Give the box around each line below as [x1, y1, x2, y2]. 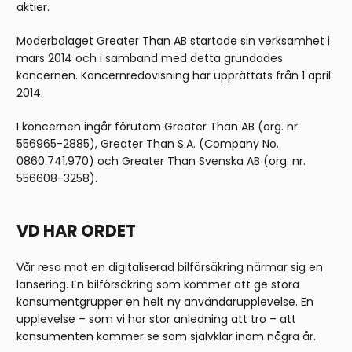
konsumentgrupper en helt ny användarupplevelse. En [16, 294, 313, 310]
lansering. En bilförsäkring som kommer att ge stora [16, 277, 299, 293]
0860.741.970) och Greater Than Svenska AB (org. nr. [16, 153, 306, 170]
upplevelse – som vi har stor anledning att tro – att [16, 311, 296, 328]
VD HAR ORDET [16, 219, 136, 243]
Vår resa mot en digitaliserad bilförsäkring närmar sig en [16, 259, 323, 276]
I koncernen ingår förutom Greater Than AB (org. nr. [16, 119, 300, 135]
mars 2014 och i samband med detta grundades [16, 50, 283, 67]
